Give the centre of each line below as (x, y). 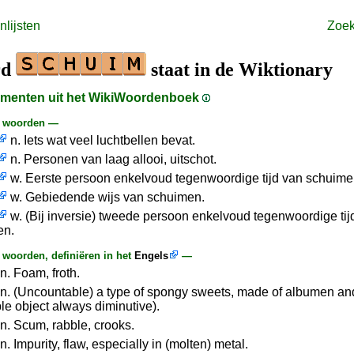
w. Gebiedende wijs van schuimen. (106, 197)
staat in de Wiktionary (239, 70)
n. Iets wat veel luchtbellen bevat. (101, 140)
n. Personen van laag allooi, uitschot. (112, 159)
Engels (151, 256)
